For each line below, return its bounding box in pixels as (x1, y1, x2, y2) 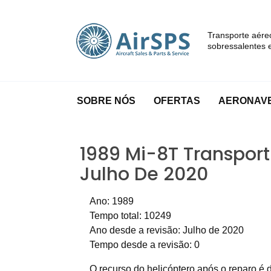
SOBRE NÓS (77, 95, 135, 106)
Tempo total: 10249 (90, 210, 171, 221)
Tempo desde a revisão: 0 (90, 239, 200, 250)
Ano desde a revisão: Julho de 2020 (90, 224, 244, 235)
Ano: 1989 (90, 195, 134, 206)
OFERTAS (154, 95, 200, 106)
